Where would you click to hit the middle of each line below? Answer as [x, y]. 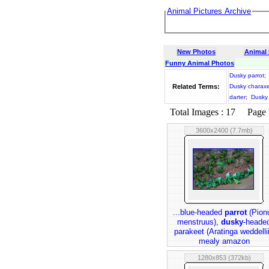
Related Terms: [196, 86]
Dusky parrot [247, 75]
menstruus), [199, 222]
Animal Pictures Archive [209, 11]
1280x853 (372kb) [224, 258]
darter [237, 97]
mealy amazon [224, 241]
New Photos [196, 52]
